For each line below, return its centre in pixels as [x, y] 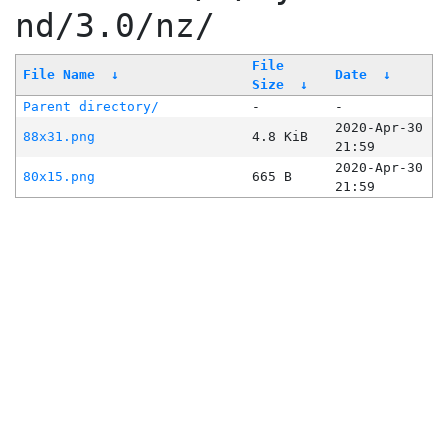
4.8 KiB [279, 137]
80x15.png [58, 177]
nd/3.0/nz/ [115, 26]
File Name [58, 75]
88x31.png [58, 137]
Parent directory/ [90, 107]
